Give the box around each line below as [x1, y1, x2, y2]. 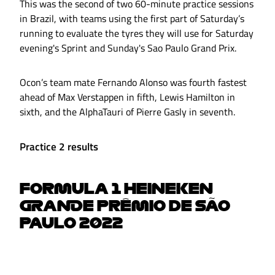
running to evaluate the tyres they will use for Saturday [20, 26, 254, 41]
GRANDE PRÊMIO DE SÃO [20, 198, 230, 213]
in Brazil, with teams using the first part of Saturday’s [20, 11, 244, 26]
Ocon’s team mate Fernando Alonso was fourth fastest [20, 75, 247, 90]
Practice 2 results [20, 139, 98, 155]
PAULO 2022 [20, 215, 123, 230]
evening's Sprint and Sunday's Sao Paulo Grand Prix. [20, 41, 236, 56]
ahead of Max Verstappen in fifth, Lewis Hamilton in [20, 90, 235, 105]
